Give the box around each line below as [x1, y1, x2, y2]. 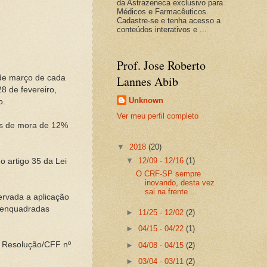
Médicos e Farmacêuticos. [117, 7, 209, 16]
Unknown [129, 95, 163, 105]
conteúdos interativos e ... [117, 24, 207, 34]
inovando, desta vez [145, 178, 215, 188]
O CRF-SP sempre [136, 169, 201, 179]
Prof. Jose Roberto [117, 57, 206, 73]
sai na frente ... [145, 187, 198, 197]
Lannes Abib [117, 73, 178, 89]
